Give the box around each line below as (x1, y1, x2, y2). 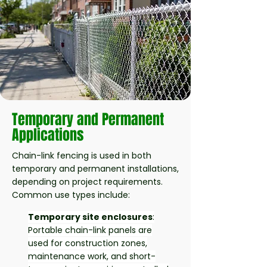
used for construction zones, (28, 237, 147, 249)
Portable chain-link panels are (28, 224, 152, 236)
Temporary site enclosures (28, 211, 153, 223)
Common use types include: (12, 189, 130, 201)
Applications (12, 125, 83, 145)
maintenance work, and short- (28, 250, 156, 262)
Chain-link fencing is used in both (12, 150, 151, 162)
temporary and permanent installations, (12, 163, 179, 175)
